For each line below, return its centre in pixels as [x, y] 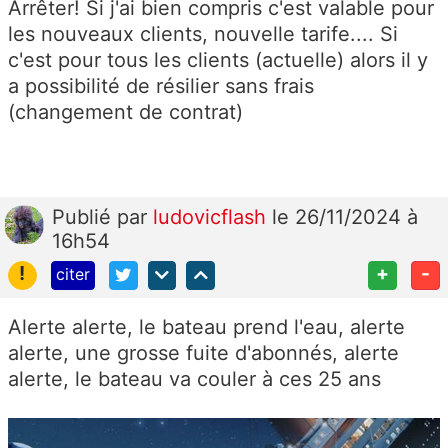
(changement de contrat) [125, 112]
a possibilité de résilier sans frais [161, 86]
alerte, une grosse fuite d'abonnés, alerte [203, 353]
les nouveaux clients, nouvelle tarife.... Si [203, 34]
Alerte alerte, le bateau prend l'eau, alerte [206, 327]
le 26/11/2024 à [345, 217]
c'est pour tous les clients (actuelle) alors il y [218, 60]
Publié [84, 217]
